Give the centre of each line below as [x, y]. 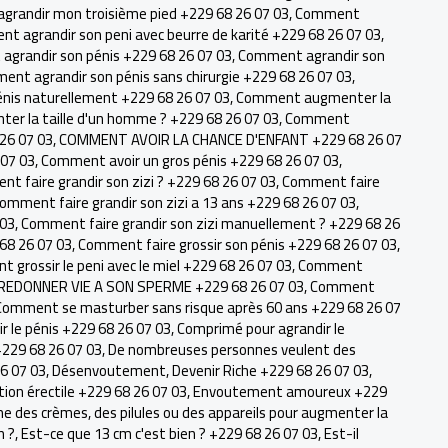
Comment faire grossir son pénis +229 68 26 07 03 [237, 244]
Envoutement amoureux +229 [290, 391]
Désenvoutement [109, 370]
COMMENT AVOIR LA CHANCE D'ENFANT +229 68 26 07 [230, 139]
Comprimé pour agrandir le [261, 328]
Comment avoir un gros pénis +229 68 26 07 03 [190, 160]
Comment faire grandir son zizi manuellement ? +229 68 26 [210, 223]
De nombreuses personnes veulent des [232, 349]
